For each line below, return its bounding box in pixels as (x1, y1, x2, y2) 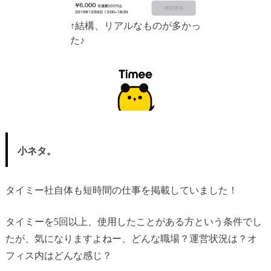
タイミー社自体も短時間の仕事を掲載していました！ (5, 184, 238, 195)
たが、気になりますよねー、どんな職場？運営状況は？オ (5, 233, 257, 244)
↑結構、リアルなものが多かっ (70, 20, 201, 31)
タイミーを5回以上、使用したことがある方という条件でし (5, 217, 262, 227)
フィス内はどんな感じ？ (5, 250, 112, 261)
